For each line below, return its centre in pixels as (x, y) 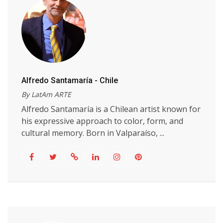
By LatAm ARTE (46, 94)
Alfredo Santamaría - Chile (70, 80)
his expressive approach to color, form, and (102, 121)
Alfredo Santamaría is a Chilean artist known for (111, 109)
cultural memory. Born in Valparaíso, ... (93, 133)
